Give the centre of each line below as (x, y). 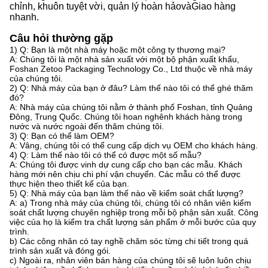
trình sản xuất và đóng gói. (60, 250)
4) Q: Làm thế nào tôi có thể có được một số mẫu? (106, 155)
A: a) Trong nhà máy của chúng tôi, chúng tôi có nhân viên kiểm (130, 202)
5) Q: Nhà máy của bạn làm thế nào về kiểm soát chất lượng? (127, 193)
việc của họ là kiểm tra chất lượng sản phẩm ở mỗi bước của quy (133, 222)
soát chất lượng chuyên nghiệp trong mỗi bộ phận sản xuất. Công (134, 212)
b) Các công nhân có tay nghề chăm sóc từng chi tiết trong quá (129, 241)
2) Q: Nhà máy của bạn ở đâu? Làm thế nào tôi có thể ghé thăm (131, 88)
